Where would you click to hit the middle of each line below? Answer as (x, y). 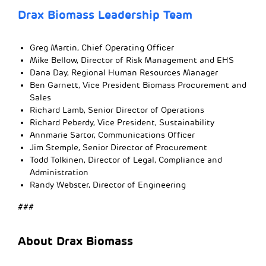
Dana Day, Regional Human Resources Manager (124, 73)
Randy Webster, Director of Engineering (108, 185)
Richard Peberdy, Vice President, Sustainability (122, 123)
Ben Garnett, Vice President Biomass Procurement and (138, 85)
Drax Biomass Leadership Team (105, 15)
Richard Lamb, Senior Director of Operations (117, 110)
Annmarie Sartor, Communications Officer (112, 135)
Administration (59, 173)
